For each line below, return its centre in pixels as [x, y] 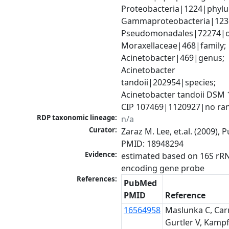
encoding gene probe [163, 168]
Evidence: [101, 155]
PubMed [141, 183]
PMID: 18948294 [153, 144]
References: [97, 179]
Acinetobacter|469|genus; [173, 58]
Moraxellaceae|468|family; [174, 46]
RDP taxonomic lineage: [77, 118]
